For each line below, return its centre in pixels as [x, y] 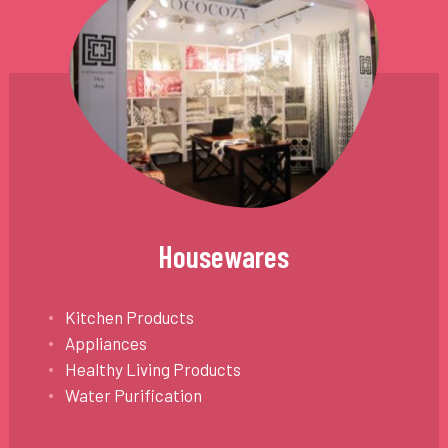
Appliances [105, 342]
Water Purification [133, 394]
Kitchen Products [129, 316]
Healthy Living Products [152, 368]
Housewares [224, 255]
